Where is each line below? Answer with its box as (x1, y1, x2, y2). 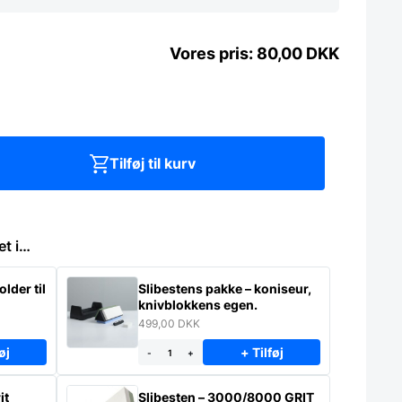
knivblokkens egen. (138, 297, 258, 313)
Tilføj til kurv (109, 154, 196, 173)
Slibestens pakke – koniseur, (138, 281, 245, 297)
